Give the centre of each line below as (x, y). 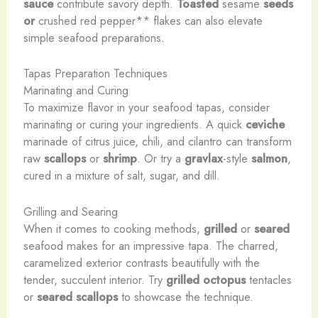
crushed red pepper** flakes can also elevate (150, 21)
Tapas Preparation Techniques (95, 73)
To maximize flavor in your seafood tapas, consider (146, 108)
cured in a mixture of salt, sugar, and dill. (121, 176)
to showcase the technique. (185, 296)
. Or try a (160, 159)
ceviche (265, 125)
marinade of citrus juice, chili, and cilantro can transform (157, 142)
